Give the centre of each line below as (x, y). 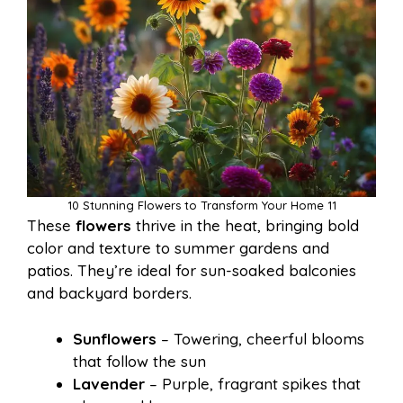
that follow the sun (139, 361)
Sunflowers (115, 338)
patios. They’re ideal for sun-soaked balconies (192, 271)
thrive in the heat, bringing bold (245, 226)
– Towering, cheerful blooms (260, 338)
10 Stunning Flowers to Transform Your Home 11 (201, 206)
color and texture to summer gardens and (178, 248)
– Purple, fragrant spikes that (253, 383)
